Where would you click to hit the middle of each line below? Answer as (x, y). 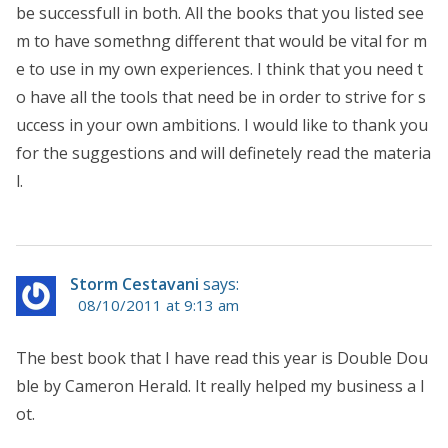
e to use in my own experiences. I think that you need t (219, 69)
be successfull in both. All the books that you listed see (220, 13)
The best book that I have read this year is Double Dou (222, 358)
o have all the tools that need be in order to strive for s (221, 97)
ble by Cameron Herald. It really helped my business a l (220, 386)
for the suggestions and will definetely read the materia (223, 153)
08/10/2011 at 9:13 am (158, 305)
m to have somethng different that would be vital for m (221, 41)
